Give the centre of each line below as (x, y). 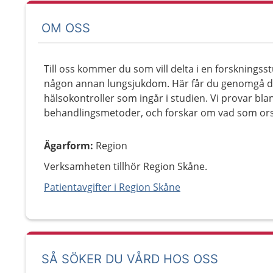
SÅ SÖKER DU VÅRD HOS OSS (130, 259)
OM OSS (66, 28)
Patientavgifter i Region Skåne (112, 187)
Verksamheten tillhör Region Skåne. (126, 166)
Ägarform (67, 146)
